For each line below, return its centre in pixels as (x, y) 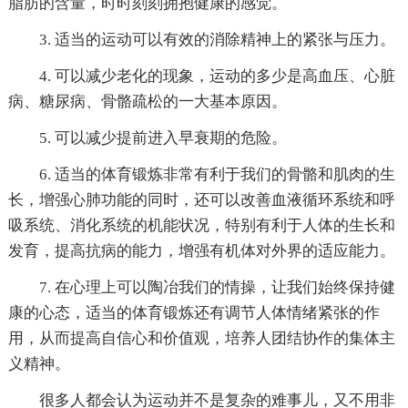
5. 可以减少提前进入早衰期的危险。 (163, 138)
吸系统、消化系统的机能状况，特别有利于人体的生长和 (201, 225)
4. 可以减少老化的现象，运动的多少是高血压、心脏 (217, 76)
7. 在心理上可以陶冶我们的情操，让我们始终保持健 (217, 287)
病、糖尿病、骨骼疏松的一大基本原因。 (147, 101)
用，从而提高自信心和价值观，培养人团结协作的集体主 (201, 338)
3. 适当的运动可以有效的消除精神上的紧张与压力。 (217, 39)
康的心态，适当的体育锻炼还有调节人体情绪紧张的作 (194, 312)
